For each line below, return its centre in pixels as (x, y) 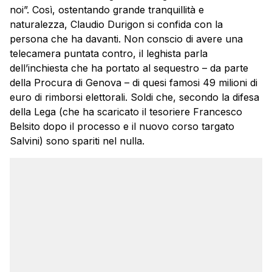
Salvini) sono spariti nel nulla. (77, 141)
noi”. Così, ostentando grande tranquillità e (107, 9)
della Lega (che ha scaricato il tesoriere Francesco (126, 111)
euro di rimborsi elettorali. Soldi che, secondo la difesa (134, 97)
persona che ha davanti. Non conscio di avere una (126, 39)
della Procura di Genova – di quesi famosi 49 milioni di (134, 82)
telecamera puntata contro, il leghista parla (109, 53)
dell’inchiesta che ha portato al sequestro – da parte (129, 68)
